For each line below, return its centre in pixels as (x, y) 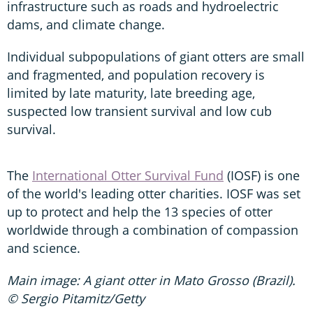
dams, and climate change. (86, 24)
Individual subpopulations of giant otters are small (156, 56)
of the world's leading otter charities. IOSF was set (154, 193)
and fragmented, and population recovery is (136, 74)
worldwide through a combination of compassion (153, 230)
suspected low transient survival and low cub (139, 111)
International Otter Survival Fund (128, 175)
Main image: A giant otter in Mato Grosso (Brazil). (151, 280)
